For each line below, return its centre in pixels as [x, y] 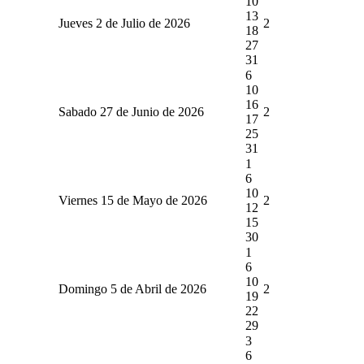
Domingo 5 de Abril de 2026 [132, 288]
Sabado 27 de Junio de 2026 [131, 111]
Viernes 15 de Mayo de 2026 [132, 200]
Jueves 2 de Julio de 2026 [124, 23]
